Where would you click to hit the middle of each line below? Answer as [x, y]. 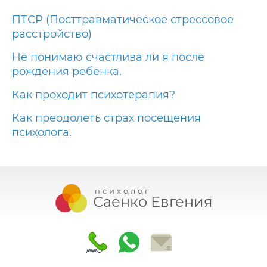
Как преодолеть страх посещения [106, 118]
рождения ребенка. [67, 72]
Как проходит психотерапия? [94, 95]
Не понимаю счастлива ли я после [108, 57]
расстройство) [52, 34]
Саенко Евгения [153, 202]
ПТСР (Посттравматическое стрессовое [123, 20]
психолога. [42, 132]
